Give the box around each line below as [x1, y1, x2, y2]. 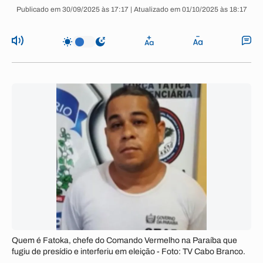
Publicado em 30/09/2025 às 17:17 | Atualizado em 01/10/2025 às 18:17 [16, 5, 247, 14]
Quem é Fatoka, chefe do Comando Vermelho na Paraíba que [12, 236, 237, 245]
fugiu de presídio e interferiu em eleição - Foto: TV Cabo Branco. [12, 247, 245, 256]
